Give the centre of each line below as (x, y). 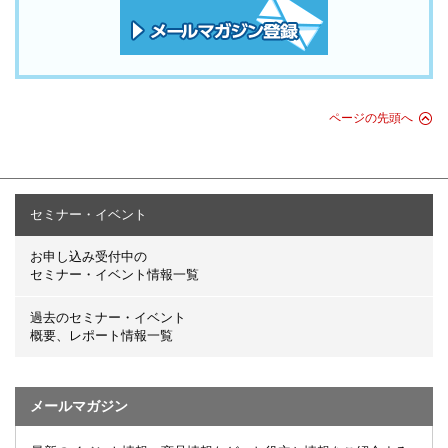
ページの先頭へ (371, 118)
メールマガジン (79, 406)
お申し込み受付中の (88, 257)
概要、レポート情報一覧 (101, 336)
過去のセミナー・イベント (108, 318)
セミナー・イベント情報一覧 (114, 275)
